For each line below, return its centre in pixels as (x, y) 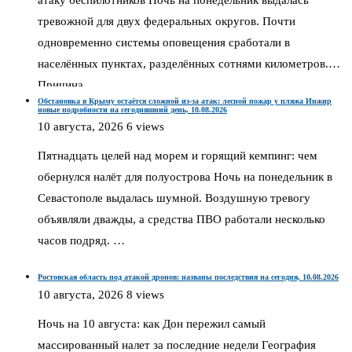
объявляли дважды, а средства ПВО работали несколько (181, 220)
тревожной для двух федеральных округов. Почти (167, 22)
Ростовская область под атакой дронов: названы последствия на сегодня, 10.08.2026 (188, 277)
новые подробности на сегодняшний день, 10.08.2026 (132, 109)
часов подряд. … (81, 241)
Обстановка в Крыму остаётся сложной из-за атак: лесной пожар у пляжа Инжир (185, 101)
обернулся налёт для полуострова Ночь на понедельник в (185, 177)
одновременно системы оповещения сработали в (164, 43)
